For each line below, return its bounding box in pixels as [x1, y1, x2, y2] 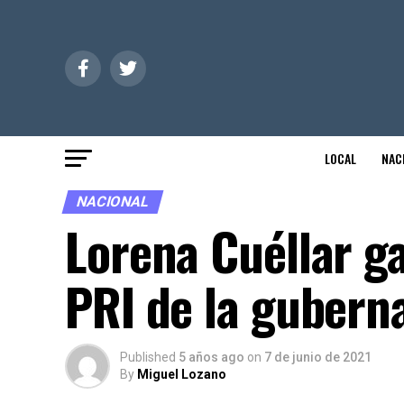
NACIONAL [74, 193, 151, 210]
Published [120, 350, 176, 364]
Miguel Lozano [137, 367, 226, 381]
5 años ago [179, 350, 244, 364]
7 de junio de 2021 [264, 350, 372, 364]
